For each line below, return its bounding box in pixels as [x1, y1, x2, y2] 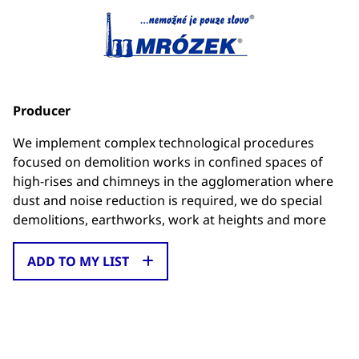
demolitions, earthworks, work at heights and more [13, 211, 326, 228]
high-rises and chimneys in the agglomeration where [13, 172, 333, 190]
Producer [13, 102, 71, 119]
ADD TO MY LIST [27, 252, 129, 270]
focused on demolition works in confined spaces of [13, 153, 323, 171]
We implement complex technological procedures [13, 134, 314, 151]
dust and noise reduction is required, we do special [13, 192, 322, 209]
